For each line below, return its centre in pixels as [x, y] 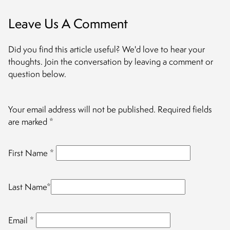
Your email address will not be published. [82, 110]
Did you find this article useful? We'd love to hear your [107, 49]
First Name [29, 153]
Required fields [185, 110]
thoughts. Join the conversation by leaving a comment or [111, 61]
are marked [29, 122]
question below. [37, 74]
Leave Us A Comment [68, 23]
